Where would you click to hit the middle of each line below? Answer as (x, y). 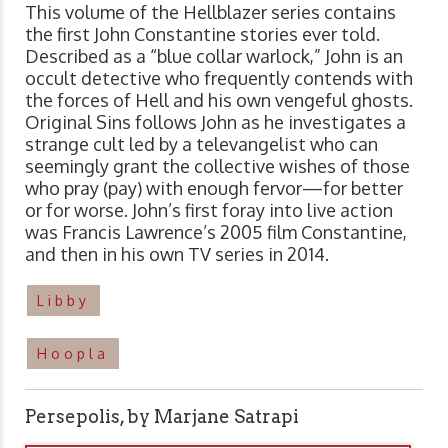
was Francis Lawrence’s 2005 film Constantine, (216, 231)
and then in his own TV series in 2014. (177, 253)
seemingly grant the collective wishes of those (217, 165)
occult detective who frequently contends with (219, 77)
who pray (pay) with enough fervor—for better (214, 187)
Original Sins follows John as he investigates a (215, 121)
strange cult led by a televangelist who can (201, 143)
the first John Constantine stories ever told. (202, 33)
